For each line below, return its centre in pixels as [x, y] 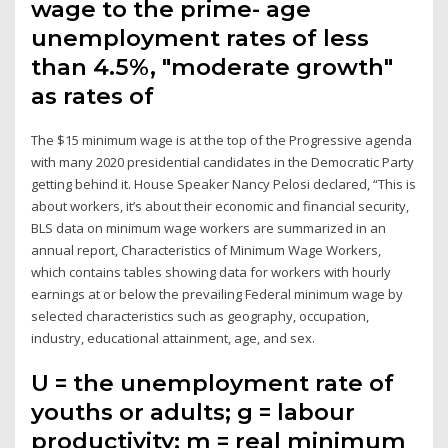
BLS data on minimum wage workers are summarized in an [209, 227]
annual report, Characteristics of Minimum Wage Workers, [206, 249]
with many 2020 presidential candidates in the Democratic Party [223, 161]
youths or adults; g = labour [193, 412]
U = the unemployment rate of [213, 383]
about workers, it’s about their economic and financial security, [220, 205]
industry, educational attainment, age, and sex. [173, 337]
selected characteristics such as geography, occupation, [200, 315]
